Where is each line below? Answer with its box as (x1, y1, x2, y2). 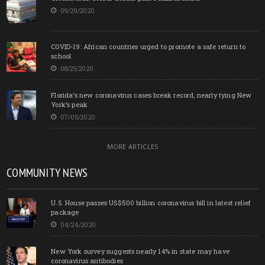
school (51, 51, 72, 60)
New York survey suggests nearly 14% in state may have (51, 246, 230, 256)
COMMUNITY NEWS (7, 164, 88, 180)
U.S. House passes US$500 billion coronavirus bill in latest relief (51, 198, 251, 207)
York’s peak (51, 99, 88, 109)
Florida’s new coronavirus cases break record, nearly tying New (51, 90, 252, 99)
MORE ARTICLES (106, 141, 159, 151)
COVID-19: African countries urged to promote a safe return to (51, 41, 246, 51)
